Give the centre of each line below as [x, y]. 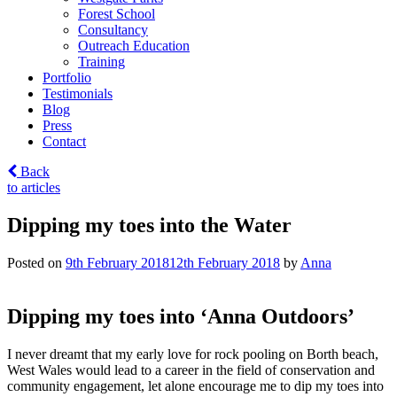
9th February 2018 [117, 262]
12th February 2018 [225, 262]
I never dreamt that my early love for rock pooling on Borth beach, [193, 354]
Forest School [117, 14]
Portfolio [67, 78]
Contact [64, 141]
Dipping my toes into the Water [149, 225]
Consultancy [113, 30]
